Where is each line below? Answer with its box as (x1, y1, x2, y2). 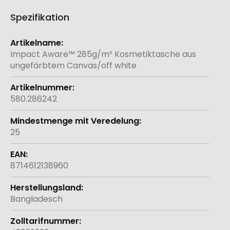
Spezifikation (10, 11, 69, 24)
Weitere (10, 31, 42, 44)
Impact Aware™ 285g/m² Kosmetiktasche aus (10, 48, 196, 61)
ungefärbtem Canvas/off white (10, 60, 137, 72)
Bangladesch (10, 193, 63, 205)
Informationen (10, 43, 68, 55)
